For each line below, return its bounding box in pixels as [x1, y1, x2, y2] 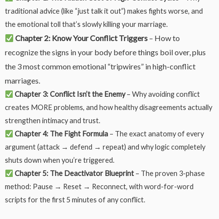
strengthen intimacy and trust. [5, 116, 100, 125]
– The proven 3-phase [135, 169, 205, 178]
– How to [149, 33, 180, 43]
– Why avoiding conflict [126, 90, 200, 99]
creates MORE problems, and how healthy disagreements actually [5, 103, 212, 112]
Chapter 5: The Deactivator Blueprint [13, 169, 135, 178]
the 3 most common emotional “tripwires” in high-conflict [5, 62, 196, 71]
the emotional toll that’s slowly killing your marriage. [5, 20, 169, 29]
